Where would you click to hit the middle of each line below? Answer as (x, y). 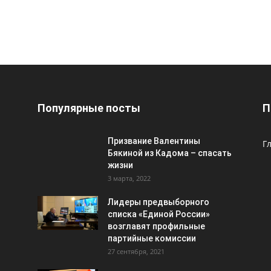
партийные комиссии (152, 238)
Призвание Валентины (154, 141)
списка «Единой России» (159, 214)
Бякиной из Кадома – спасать (170, 153)
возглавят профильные (156, 226)
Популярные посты (89, 108)
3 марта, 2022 (129, 178)
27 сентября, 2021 (136, 251)
